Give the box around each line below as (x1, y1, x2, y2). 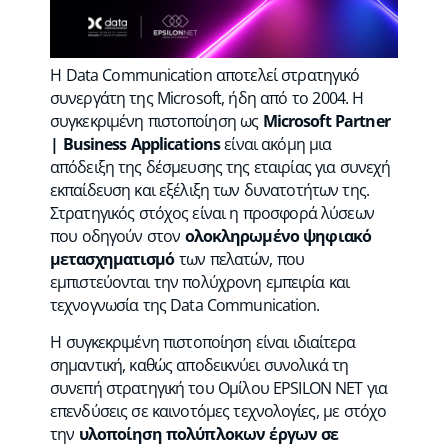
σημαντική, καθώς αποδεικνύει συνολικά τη (50, 353, 349, 376)
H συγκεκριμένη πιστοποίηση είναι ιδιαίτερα (50, 330, 356, 353)
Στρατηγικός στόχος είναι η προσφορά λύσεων (50, 202, 374, 225)
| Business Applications (50, 133, 220, 156)
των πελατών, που (174, 248, 305, 271)
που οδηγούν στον (50, 225, 185, 248)
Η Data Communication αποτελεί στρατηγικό (50, 64, 360, 87)
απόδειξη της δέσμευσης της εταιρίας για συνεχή (50, 156, 391, 179)
